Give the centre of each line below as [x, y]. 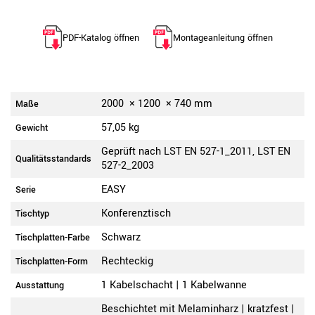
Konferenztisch [136, 214]
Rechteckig [127, 262]
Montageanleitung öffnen [223, 38]
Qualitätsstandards [53, 159]
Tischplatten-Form [52, 262]
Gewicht [32, 128]
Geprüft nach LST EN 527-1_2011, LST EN [196, 152]
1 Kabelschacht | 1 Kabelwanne [174, 285]
